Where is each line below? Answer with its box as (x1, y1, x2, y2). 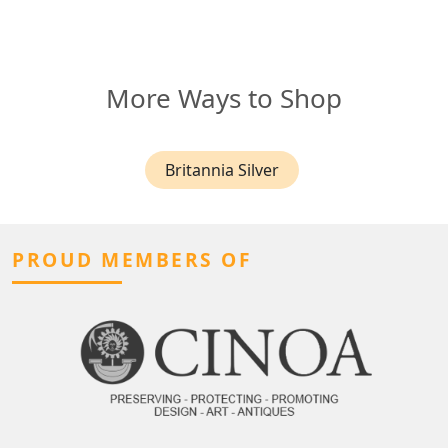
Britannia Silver (165, 159, 279, 182)
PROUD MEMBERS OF (12, 246, 252, 274)
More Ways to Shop (106, 80, 342, 117)
